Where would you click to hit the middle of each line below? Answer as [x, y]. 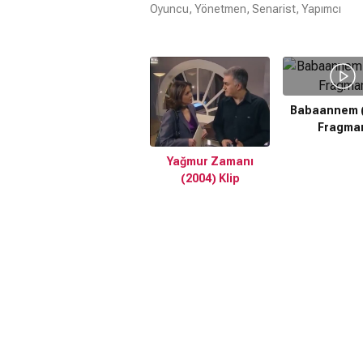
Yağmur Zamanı [210, 161]
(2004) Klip [210, 178]
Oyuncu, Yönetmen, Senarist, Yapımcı [246, 9]
